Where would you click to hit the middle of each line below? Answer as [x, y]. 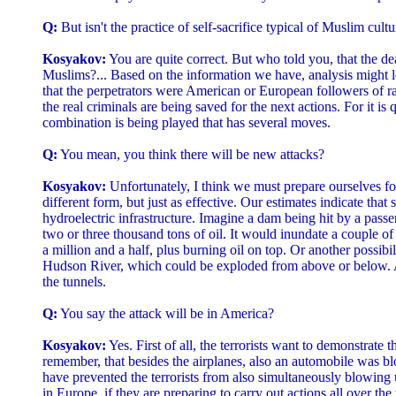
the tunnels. [74, 281]
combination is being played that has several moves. [187, 122]
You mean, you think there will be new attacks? [191, 154]
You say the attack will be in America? [166, 313]
